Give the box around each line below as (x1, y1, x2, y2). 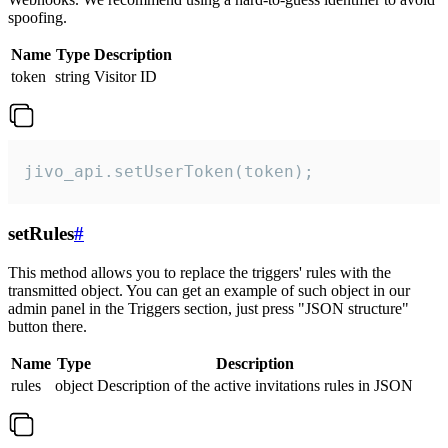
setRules (8, 223, 74, 245)
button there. (8, 317, 87, 335)
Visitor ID (94, 68, 157, 86)
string (55, 68, 90, 86)
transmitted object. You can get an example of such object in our (8, 281, 410, 299)
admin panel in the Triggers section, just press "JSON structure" (8, 299, 409, 317)
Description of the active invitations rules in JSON (97, 376, 413, 394)
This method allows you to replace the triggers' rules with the (8, 263, 391, 281)
